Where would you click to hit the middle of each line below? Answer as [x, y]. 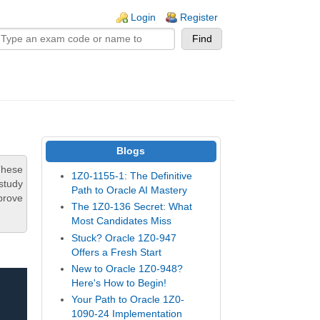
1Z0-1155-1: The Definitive [131, 176]
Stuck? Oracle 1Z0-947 [124, 238]
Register [199, 17]
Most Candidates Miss [121, 221]
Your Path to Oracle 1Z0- [127, 300]
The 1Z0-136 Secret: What [131, 207]
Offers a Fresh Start [116, 252]
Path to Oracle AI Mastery [129, 190]
